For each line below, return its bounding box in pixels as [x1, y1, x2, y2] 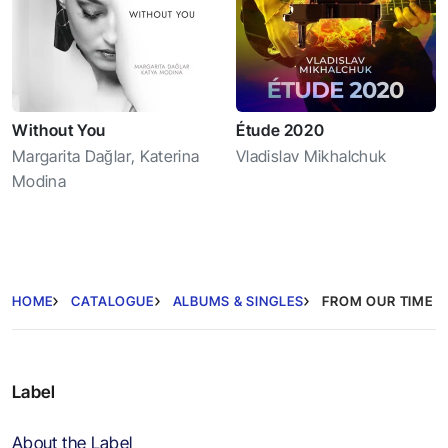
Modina [12, 171, 67, 191]
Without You [12, 120, 107, 140]
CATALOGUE [71, 292, 155, 309]
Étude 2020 [236, 120, 325, 140]
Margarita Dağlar [12, 146, 131, 166]
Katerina [139, 146, 200, 166]
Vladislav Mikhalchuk [236, 146, 387, 166]
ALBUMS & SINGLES [172, 292, 305, 309]
